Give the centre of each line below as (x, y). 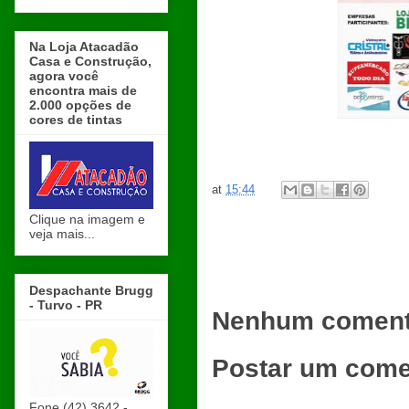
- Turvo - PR (66, 304)
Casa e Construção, (90, 62)
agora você (64, 76)
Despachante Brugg (91, 290)
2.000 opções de (80, 105)
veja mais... (62, 234)
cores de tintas (76, 120)
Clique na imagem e (87, 220)
